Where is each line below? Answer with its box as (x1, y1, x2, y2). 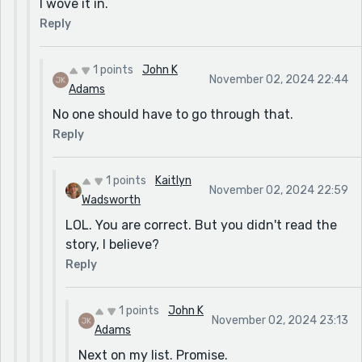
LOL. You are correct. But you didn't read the (65, 217, 337, 233)
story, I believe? (65, 236, 159, 252)
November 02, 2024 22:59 (209, 183, 348, 197)
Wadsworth (82, 192, 141, 207)
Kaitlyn (155, 173, 192, 187)
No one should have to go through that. (53, 106, 293, 122)
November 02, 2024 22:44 (209, 72, 348, 86)
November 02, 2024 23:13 (212, 313, 348, 327)
